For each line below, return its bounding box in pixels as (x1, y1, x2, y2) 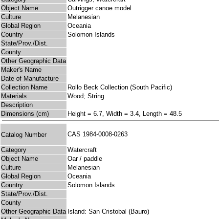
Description (1, 101, 33, 109)
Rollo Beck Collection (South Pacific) (67, 84, 172, 91)
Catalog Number (1, 131, 46, 138)
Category (1, 146, 26, 154)
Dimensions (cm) (1, 110, 49, 118)
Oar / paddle (67, 155, 102, 163)
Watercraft (67, 146, 97, 154)
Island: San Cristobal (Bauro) (67, 208, 149, 216)
